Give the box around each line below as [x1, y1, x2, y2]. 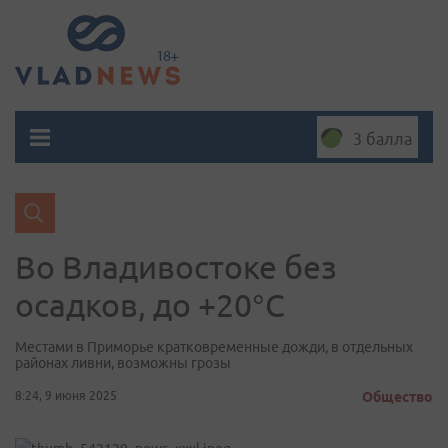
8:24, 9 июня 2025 [15, 389, 117, 402]
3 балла [353, 130, 412, 148]
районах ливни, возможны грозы [15, 355, 231, 371]
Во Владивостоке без [15, 249, 337, 285]
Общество [362, 389, 433, 405]
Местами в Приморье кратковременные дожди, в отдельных [15, 339, 413, 355]
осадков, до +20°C [15, 287, 285, 323]
